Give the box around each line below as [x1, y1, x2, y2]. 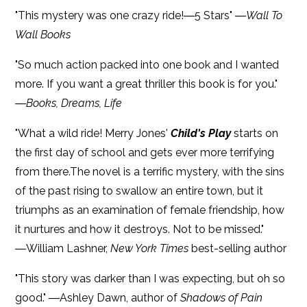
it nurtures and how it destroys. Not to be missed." [15, 222, 265, 236]
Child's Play [171, 126, 232, 140]
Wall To [246, 8, 283, 22]
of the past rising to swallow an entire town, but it [15, 184, 264, 197]
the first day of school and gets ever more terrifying [15, 145, 275, 159]
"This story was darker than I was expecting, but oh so [15, 271, 286, 285]
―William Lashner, [15, 241, 111, 255]
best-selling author [188, 241, 287, 255]
